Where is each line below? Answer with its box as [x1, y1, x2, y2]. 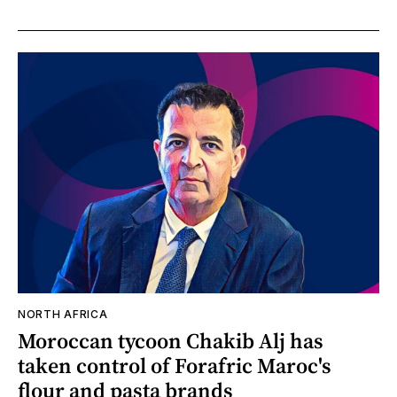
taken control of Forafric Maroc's [18, 351, 331, 381]
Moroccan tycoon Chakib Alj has [18, 326, 323, 356]
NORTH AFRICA [18, 307, 108, 322]
